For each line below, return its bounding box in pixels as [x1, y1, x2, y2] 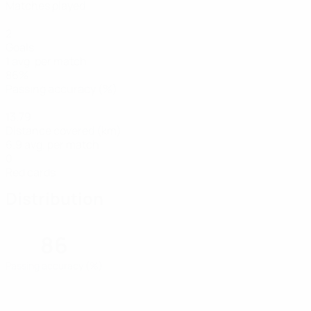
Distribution [6, 187, 103, 210]
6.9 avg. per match [6, 137, 99, 152]
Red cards [6, 165, 56, 180]
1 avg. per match [6, 53, 87, 69]
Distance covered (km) [6, 123, 121, 138]
